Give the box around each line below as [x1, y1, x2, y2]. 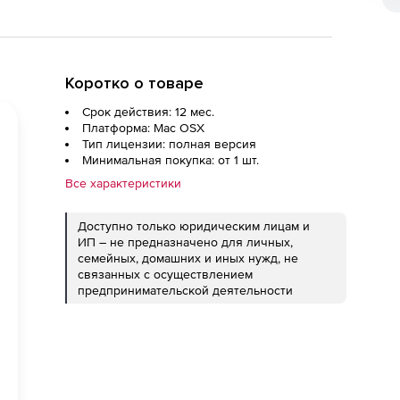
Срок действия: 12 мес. [82, 104, 214, 119]
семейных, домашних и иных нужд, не [78, 251, 298, 265]
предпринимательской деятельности [78, 283, 293, 297]
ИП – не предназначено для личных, [78, 235, 293, 249]
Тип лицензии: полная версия [82, 137, 256, 151]
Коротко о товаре [65, 73, 204, 93]
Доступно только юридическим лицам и [78, 219, 310, 233]
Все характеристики [65, 176, 181, 190]
